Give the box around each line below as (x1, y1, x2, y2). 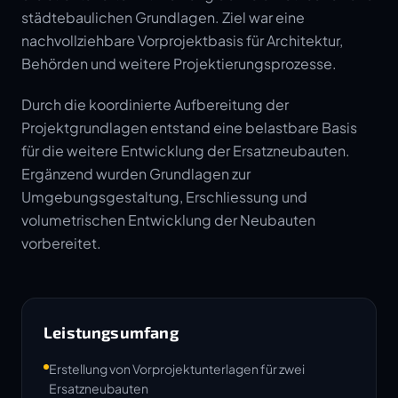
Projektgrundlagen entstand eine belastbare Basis (21, 118, 357, 137)
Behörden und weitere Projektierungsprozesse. (21, 54, 337, 73)
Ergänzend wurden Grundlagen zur (21, 164, 251, 183)
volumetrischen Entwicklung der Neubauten (21, 211, 315, 229)
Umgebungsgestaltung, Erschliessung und (21, 187, 307, 206)
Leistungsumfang (44, 322, 179, 342)
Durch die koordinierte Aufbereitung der (21, 95, 289, 114)
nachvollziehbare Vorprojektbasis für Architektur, (21, 31, 343, 50)
